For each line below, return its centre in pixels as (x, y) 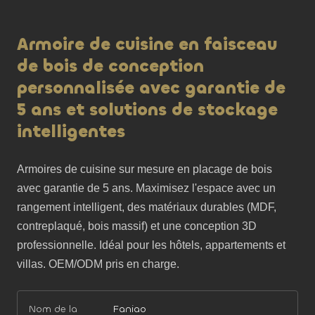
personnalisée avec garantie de (151, 88)
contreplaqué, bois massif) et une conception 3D (137, 226)
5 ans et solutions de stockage (147, 110)
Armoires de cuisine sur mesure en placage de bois (144, 169)
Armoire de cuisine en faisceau (147, 44)
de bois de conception (110, 66)
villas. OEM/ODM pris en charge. (98, 264)
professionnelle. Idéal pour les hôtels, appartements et (151, 245)
